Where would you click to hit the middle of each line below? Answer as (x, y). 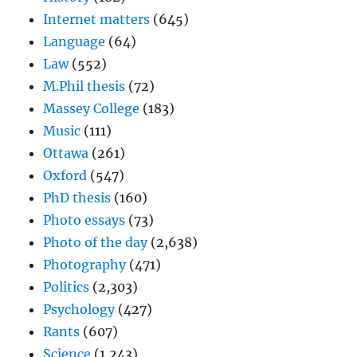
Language (75, 42)
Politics (67, 287)
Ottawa (66, 153)
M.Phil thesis (84, 86)
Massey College (92, 109)
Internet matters (97, 20)
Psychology (79, 310)
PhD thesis (77, 198)
